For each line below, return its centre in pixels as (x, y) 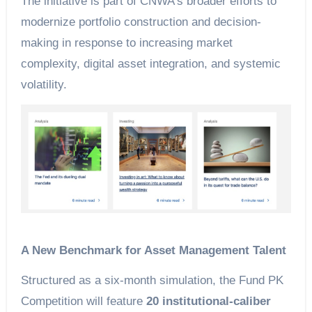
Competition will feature (83, 301)
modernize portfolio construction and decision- (141, 22)
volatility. (44, 85)
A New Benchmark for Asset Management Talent (153, 250)
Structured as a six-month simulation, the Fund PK (152, 280)
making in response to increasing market (126, 43)
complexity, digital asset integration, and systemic (150, 64)
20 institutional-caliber (208, 301)
